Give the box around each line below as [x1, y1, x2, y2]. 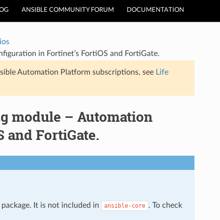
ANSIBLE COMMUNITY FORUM [22, 7, 114, 13]
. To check [148, 201, 182, 209]
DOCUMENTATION [127, 7, 184, 13]
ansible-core [104, 202, 145, 209]
